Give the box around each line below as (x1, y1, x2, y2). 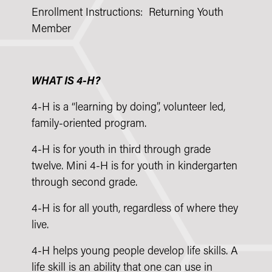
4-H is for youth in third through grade (32, 144, 211, 157)
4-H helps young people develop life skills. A (32, 246, 238, 258)
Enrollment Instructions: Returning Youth (32, 7, 223, 19)
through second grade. (32, 177, 137, 189)
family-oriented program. (32, 118, 146, 131)
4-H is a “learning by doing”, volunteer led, (32, 102, 225, 114)
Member (32, 24, 71, 36)
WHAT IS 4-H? (32, 76, 100, 88)
